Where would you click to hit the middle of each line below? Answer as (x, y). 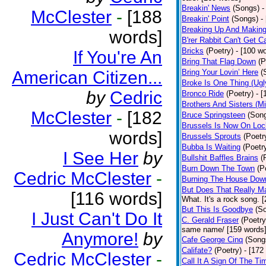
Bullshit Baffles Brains (220, 158)
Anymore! (100, 239)
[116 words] (116, 199)
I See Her (101, 158)
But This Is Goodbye (217, 209)
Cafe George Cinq (212, 240)
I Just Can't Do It (97, 219)
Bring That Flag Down (219, 61)
